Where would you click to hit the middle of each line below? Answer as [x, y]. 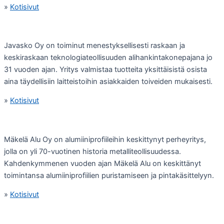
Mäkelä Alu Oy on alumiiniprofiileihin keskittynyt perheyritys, [105, 139]
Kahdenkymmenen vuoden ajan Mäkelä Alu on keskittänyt [102, 163]
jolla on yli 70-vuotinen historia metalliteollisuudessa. [92, 151]
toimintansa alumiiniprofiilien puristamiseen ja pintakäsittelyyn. [109, 175]
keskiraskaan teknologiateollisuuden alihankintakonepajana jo [108, 57]
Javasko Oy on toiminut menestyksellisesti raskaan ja [94, 45]
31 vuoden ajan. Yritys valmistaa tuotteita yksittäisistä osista [105, 69]
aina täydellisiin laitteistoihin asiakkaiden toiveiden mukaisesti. [108, 81]
